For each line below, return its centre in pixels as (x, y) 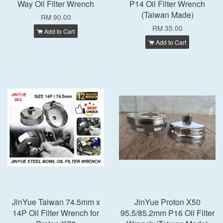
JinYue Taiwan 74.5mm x (56, 202)
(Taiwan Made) (167, 15)
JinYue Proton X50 (167, 202)
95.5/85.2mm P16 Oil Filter (167, 213)
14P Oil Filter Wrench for (56, 213)
